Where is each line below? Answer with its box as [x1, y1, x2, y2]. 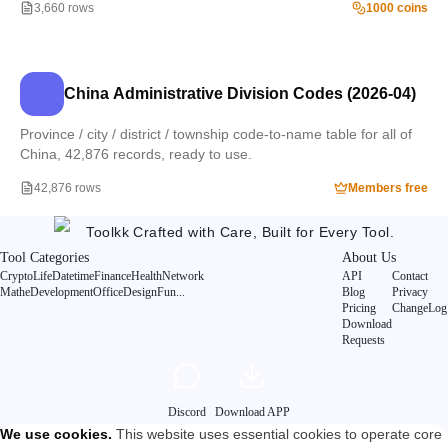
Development [30, 285, 93, 299]
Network [162, 269, 204, 283]
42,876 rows [34, 181, 101, 195]
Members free [348, 181, 428, 195]
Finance [94, 269, 131, 283]
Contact [392, 269, 428, 283]
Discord [167, 405, 206, 419]
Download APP [214, 405, 290, 419]
